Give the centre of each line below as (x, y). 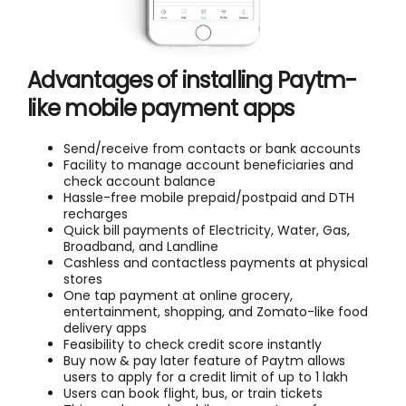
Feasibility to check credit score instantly (193, 344)
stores (83, 279)
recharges (96, 213)
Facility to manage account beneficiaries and (208, 164)
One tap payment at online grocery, (178, 295)
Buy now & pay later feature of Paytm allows (204, 360)
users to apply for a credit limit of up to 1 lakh (206, 377)
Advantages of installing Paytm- (192, 80)
